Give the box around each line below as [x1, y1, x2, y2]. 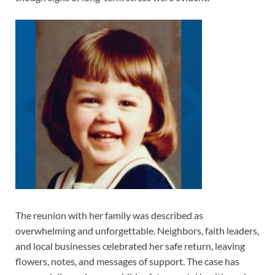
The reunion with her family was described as [15, 209, 203, 221]
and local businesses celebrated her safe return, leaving [15, 239, 245, 252]
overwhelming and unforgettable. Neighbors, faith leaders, [15, 224, 259, 236]
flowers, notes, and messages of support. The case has [15, 255, 239, 267]
